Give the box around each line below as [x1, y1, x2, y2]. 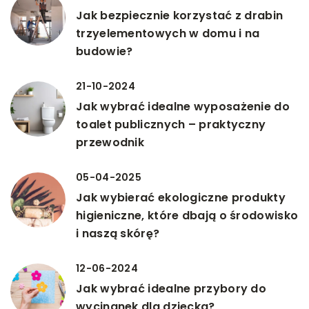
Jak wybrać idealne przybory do [76, 281, 267, 297]
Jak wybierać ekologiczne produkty [76, 190, 286, 206]
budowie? [76, 43, 133, 60]
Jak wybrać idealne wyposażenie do [76, 99, 290, 115]
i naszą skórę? [76, 226, 160, 242]
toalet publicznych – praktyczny [76, 117, 266, 133]
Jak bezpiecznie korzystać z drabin [76, 8, 283, 24]
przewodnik [76, 134, 145, 151]
